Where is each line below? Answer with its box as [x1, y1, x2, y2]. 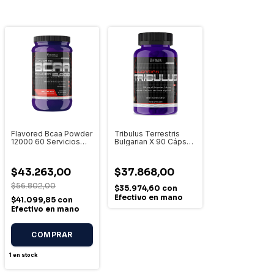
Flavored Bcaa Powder [11, 129, 92, 138]
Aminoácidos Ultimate [11, 145, 90, 154]
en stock [12, 251, 37, 258]
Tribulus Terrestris [114, 129, 180, 138]
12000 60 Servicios [11, 137, 80, 146]
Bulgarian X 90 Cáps [114, 137, 187, 146]
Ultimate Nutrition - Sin [114, 145, 194, 154]
